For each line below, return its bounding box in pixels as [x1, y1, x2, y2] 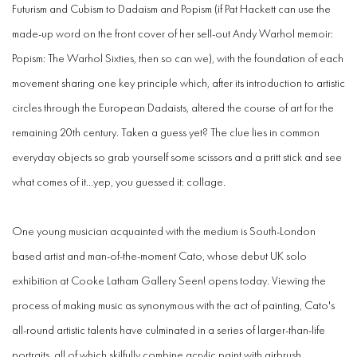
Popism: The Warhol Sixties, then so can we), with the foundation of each [12, 50, 343, 66]
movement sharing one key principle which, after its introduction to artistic [12, 75, 345, 91]
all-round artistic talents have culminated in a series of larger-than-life [12, 322, 325, 338]
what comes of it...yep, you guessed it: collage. [12, 174, 226, 190]
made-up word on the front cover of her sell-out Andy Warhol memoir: [12, 25, 333, 41]
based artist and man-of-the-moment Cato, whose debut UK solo [12, 248, 307, 264]
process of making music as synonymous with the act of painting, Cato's [12, 297, 335, 313]
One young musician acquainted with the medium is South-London [12, 223, 316, 239]
